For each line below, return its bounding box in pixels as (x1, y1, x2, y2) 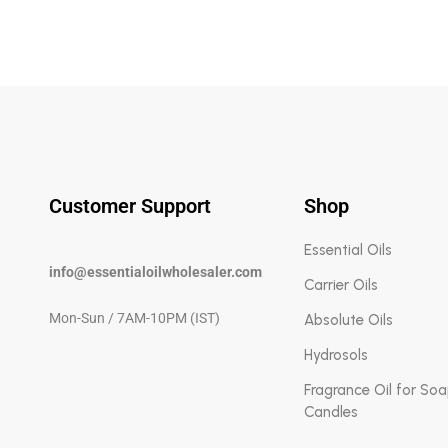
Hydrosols (303, 346, 368, 364)
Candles (303, 403, 358, 421)
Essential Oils (303, 241, 392, 259)
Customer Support (48, 194, 211, 218)
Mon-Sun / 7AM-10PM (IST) (48, 310, 220, 326)
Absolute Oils (303, 311, 393, 329)
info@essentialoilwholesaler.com (48, 264, 262, 280)
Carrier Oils (303, 276, 378, 294)
